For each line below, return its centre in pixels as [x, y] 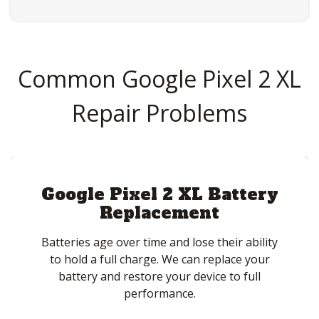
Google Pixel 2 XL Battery [159, 195]
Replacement [159, 213]
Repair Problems [159, 113]
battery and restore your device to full [159, 277]
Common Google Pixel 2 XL [159, 78]
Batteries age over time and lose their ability [159, 242]
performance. [159, 294]
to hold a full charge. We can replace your [159, 260]
